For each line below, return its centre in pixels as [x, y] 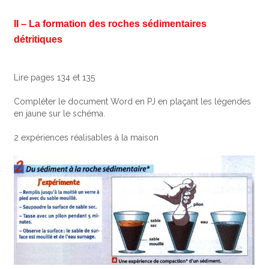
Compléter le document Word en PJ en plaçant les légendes [133, 102]
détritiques [38, 40]
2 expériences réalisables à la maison [86, 138]
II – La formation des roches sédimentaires [110, 24]
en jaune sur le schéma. [60, 114]
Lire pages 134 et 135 [55, 78]
